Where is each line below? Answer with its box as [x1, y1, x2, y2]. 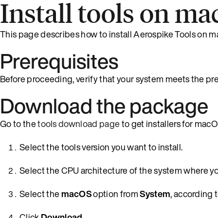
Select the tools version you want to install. [19, 140, 183, 153]
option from [91, 187, 140, 200]
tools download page [37, 117, 120, 130]
